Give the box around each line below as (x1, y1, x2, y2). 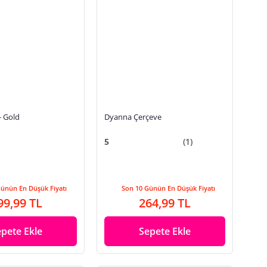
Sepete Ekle (139, 225, 191, 238)
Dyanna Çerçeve (104, 111, 162, 122)
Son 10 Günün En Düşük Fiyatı (122, 184, 216, 193)
